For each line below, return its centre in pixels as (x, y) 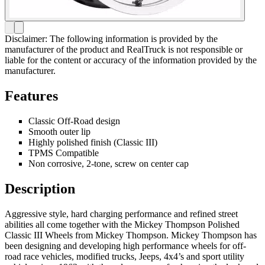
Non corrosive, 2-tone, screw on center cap (109, 164)
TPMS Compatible (64, 153)
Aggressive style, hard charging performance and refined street (121, 214)
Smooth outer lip (59, 132)
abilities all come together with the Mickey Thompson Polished (122, 224)
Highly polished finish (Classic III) (93, 143)
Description (40, 188)
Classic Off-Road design (74, 121)
